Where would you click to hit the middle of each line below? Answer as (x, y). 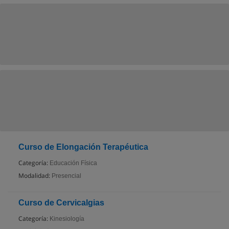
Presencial (66, 176)
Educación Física (73, 163)
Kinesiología (67, 219)
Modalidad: (34, 175)
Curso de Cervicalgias (61, 202)
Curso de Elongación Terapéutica (83, 147)
